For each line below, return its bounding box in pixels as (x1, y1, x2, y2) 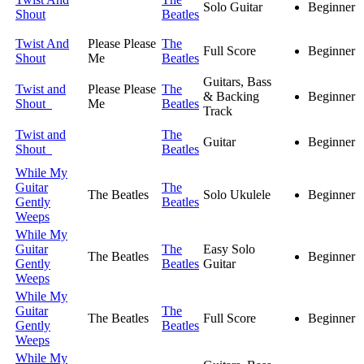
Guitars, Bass (203, 75, 271, 89)
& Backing (203, 89, 259, 104)
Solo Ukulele (203, 188, 271, 202)
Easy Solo (203, 242, 255, 257)
